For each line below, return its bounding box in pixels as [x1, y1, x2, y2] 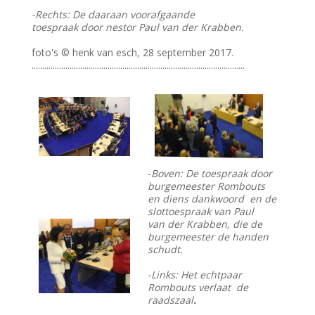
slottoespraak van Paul [148, 205, 255, 219]
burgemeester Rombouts [148, 179, 266, 193]
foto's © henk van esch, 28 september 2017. [32, 46, 234, 60]
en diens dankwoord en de [148, 192, 277, 206]
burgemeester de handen [148, 230, 269, 244]
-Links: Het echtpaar [148, 268, 243, 282]
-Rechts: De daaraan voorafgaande [32, 8, 195, 22]
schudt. [148, 243, 184, 257]
